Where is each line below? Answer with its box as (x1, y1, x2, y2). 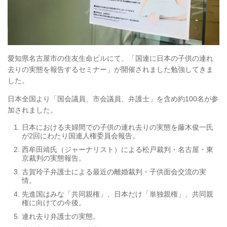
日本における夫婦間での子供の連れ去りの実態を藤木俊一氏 (22, 123, 213, 131)
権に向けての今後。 (22, 198, 86, 207)
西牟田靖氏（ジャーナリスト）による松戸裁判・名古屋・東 (22, 145, 213, 154)
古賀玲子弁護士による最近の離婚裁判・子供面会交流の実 (22, 167, 206, 176)
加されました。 (8, 105, 57, 114)
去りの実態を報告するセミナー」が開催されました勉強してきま (8, 65, 213, 73)
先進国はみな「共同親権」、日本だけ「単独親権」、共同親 (22, 190, 213, 198)
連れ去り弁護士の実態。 (22, 212, 100, 220)
